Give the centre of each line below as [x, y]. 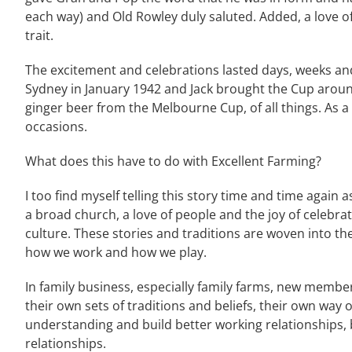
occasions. [56, 127]
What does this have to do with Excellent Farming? [173, 161]
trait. [39, 36]
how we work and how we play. [116, 253]
